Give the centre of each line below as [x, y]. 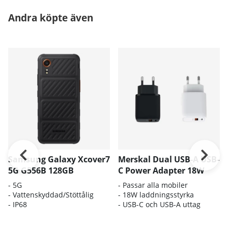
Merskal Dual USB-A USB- [169, 159]
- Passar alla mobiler [153, 185]
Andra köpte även [51, 17]
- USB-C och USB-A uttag [159, 204]
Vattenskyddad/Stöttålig [53, 194]
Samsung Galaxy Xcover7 [59, 159]
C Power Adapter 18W [161, 170]
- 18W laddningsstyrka [156, 194]
